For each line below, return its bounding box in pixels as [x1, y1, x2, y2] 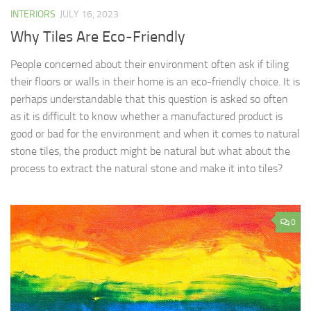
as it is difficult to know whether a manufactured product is [10, 110, 283, 124]
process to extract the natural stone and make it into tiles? [10, 162, 283, 176]
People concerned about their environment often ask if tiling [10, 58, 289, 72]
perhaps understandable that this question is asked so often [10, 92, 288, 106]
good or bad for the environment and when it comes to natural [10, 127, 300, 141]
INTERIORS [10, 8, 56, 21]
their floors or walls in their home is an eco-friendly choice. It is [10, 75, 300, 89]
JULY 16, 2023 [60, 8, 119, 21]
